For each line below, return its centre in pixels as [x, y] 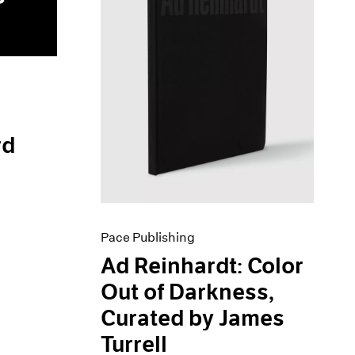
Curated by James [193, 319]
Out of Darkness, [188, 293]
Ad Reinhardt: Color [202, 267]
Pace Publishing [148, 238]
